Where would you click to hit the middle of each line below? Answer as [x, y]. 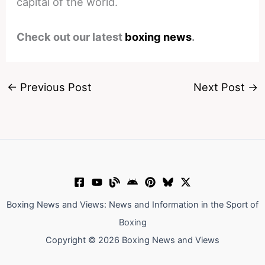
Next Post [221, 87]
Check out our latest [71, 37]
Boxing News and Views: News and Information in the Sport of [132, 205]
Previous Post [54, 87]
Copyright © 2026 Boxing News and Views [132, 240]
